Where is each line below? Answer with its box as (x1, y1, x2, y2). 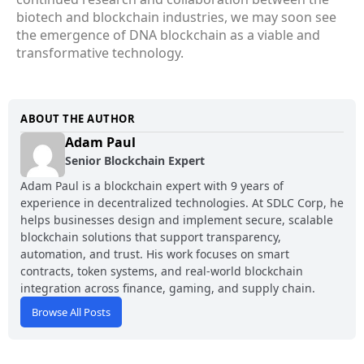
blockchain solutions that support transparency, (20, 229, 281, 245)
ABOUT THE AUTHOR (20, 111, 135, 127)
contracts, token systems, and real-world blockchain (20, 263, 303, 279)
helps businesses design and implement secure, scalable (20, 212, 333, 228)
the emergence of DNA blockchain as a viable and (16, 26, 320, 45)
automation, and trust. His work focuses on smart (20, 246, 289, 262)
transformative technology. (16, 44, 184, 63)
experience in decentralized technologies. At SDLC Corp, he (20, 195, 344, 211)
